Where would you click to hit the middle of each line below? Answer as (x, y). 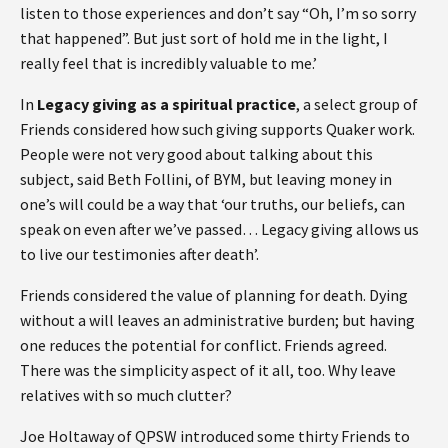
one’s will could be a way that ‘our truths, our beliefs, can (212, 203)
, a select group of (357, 103)
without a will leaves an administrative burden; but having (217, 319)
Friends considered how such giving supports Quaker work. (217, 128)
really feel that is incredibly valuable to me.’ (168, 62)
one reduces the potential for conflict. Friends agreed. (203, 344)
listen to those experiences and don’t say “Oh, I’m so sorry (218, 12)
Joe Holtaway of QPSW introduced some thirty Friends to (215, 435)
